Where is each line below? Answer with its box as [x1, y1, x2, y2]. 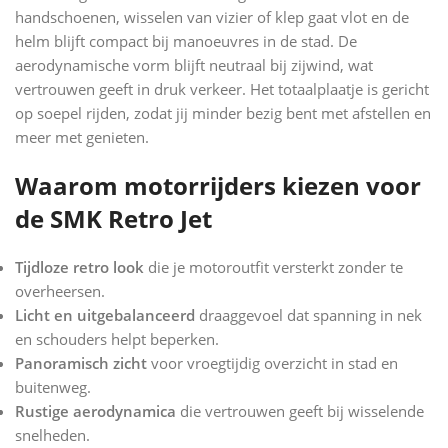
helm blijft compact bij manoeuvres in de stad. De [15, 30, 357, 51]
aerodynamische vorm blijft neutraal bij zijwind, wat [15, 54, 373, 75]
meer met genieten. [15, 126, 149, 147]
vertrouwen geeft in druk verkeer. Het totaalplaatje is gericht [15, 78, 429, 99]
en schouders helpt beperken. [15, 328, 219, 349]
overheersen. [15, 280, 105, 301]
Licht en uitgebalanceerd [15, 304, 195, 325]
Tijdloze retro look [15, 256, 144, 277]
